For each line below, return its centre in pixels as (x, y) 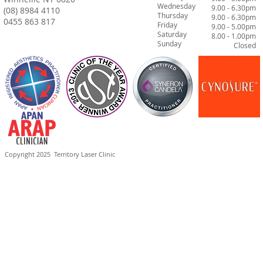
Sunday (176, 43)
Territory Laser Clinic (84, 154)
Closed (245, 45)
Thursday (178, 15)
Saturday (172, 34)
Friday (181, 24)
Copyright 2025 (28, 154)
